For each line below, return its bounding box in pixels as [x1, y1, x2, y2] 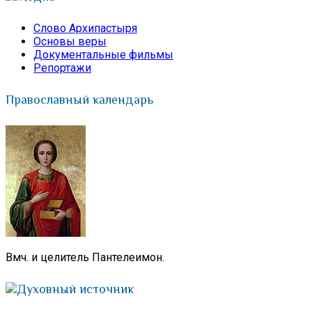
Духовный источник [17, 282, 134, 297]
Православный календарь [6, 93, 153, 107]
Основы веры [33, 35, 107, 49]
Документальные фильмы [33, 48, 173, 62]
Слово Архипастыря [33, 22, 137, 36]
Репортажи [33, 61, 91, 75]
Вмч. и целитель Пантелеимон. [6, 251, 164, 265]
